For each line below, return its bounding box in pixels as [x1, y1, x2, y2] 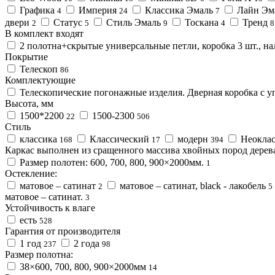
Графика [20, 4, 55, 15]
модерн [177, 133, 208, 144]
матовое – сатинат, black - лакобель [120, 180, 266, 191]
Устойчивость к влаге [5, 202, 95, 213]
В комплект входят [5, 28, 83, 39]
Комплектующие [5, 74, 76, 85]
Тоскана [185, 17, 219, 28]
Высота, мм [5, 98, 53, 109]
